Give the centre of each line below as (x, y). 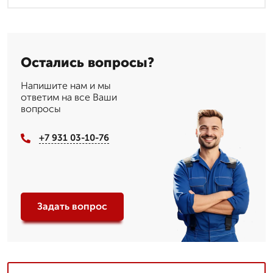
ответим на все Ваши (69, 97)
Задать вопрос (72, 207)
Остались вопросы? (87, 63)
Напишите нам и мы (66, 86)
